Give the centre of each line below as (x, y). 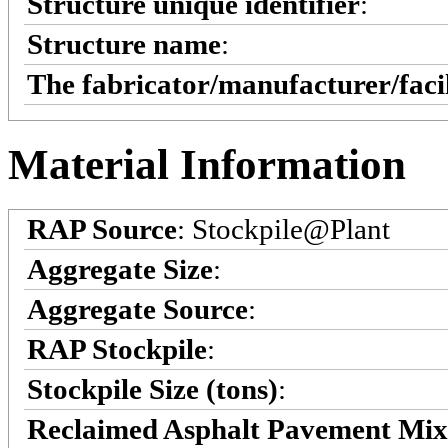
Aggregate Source (137, 309)
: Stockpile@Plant (283, 229)
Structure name (124, 43)
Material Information (207, 165)
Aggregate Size (120, 269)
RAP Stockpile (117, 349)
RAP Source (102, 229)
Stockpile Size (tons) (152, 389)
